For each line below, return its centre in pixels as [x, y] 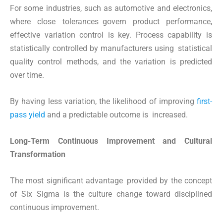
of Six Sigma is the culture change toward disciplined [111, 194]
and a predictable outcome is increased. [116, 114]
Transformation [38, 154]
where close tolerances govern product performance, [111, 21]
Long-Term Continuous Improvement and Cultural [111, 141]
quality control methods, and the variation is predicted [111, 61]
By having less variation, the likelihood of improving [103, 101]
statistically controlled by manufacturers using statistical [111, 48]
